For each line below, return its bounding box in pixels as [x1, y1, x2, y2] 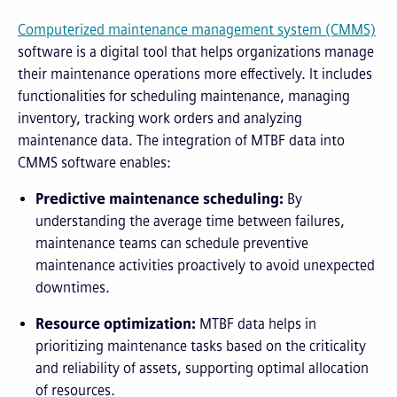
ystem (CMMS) [284, 21, 376, 38]
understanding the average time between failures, [35, 213, 345, 230]
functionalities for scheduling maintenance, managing [18, 88, 350, 105]
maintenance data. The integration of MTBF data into [18, 132, 345, 149]
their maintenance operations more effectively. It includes [18, 66, 372, 82]
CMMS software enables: [18, 154, 171, 171]
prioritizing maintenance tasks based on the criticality [35, 338, 366, 354]
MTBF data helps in [196, 315, 316, 332]
